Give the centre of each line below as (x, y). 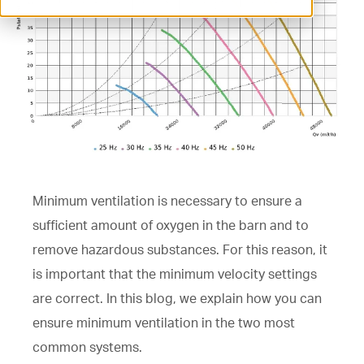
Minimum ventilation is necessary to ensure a (167, 200)
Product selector (112, 63)
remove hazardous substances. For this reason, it (180, 249)
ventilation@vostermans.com (152, 23)
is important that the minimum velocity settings (175, 273)
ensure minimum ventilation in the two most (164, 322)
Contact (96, 125)
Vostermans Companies (131, 95)
